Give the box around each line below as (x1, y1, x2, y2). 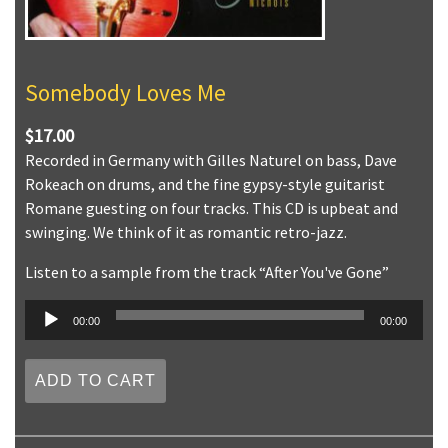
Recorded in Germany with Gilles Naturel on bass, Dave (25, 149, 397, 170)
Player (25, 325, 69, 346)
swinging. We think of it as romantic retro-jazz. (25, 221, 347, 242)
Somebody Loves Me (25, 77, 226, 107)
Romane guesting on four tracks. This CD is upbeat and (25, 197, 398, 218)
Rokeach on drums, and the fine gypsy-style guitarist (25, 173, 385, 194)
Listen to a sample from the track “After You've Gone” (25, 261, 389, 282)
